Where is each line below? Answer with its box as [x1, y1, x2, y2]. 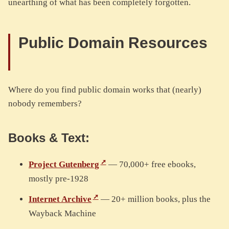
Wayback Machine [29, 209, 96, 219]
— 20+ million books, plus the [98, 194, 211, 204]
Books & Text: [8, 131, 93, 145]
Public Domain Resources [18, 34, 208, 52]
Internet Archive [29, 194, 91, 204]
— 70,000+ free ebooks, [106, 159, 196, 170]
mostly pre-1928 [29, 174, 88, 184]
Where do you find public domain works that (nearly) [8, 85, 201, 95]
